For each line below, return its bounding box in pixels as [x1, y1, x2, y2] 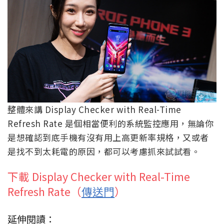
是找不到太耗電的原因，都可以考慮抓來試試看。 [7, 144, 200, 157]
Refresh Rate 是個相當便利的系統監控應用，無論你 [7, 116, 213, 129]
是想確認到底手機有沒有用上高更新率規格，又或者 [7, 130, 209, 143]
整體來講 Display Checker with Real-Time [7, 102, 181, 115]
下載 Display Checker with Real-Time [7, 168, 190, 184]
